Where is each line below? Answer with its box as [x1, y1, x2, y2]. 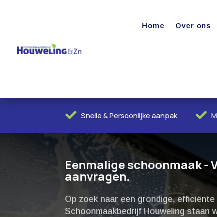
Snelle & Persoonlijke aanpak [80, 110, 177, 121]
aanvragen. [65, 168, 130, 184]
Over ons [175, 21, 211, 30]
